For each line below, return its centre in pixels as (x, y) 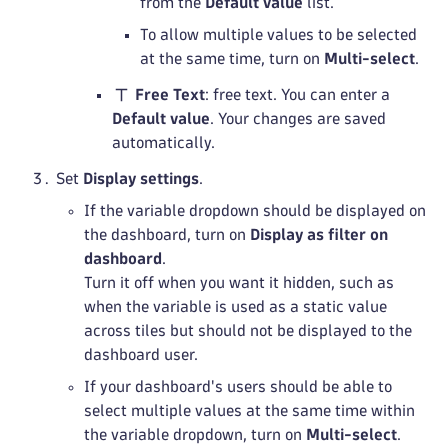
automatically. (163, 142)
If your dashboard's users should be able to (238, 386)
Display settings (141, 178)
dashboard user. (141, 354)
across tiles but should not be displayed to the (248, 330)
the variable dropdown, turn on (195, 434)
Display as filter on (319, 234)
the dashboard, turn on (167, 234)
